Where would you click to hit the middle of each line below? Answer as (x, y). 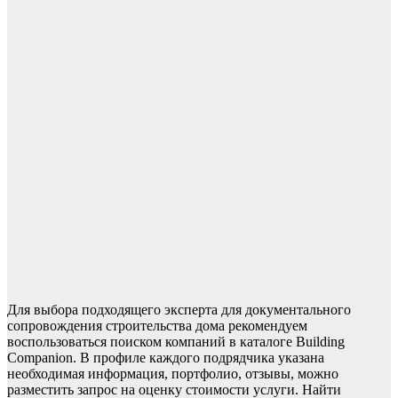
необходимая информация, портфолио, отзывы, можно (173, 374)
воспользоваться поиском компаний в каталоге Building (176, 342)
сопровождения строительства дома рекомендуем (157, 326)
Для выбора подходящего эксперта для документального (179, 310)
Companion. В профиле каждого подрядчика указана (166, 358)
